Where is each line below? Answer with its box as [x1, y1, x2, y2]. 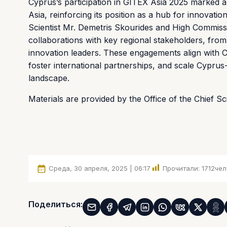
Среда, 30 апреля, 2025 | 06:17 [49, 164, 150, 172]
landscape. [28, 72, 69, 83]
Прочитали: [163, 164, 200, 172]
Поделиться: [28, 199, 83, 210]
